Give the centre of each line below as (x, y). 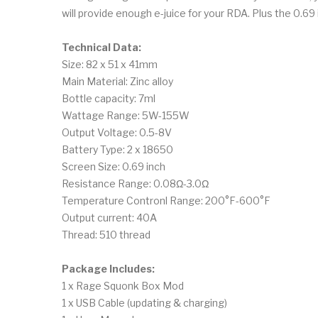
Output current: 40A (109, 217)
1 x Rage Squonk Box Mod (123, 285)
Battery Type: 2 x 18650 (117, 149)
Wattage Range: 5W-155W (126, 115)
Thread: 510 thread (106, 234)
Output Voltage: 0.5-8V (117, 132)
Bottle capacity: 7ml (109, 98)
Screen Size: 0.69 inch (114, 166)
